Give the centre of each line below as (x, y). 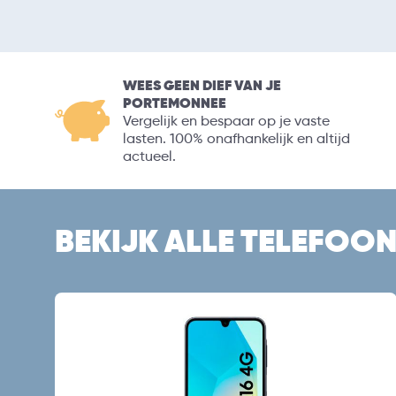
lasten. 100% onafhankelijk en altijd (236, 138)
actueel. (149, 156)
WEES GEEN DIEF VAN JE (202, 85)
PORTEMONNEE (175, 103)
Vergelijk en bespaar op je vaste (226, 120)
